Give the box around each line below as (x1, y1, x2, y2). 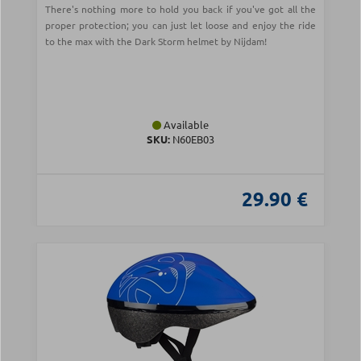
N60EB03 (170, 132, 214, 147)
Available (161, 118, 209, 132)
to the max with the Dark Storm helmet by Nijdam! (45, 35, 267, 48)
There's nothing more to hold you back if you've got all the (45, 2, 316, 16)
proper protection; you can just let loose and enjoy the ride (45, 19, 316, 32)
